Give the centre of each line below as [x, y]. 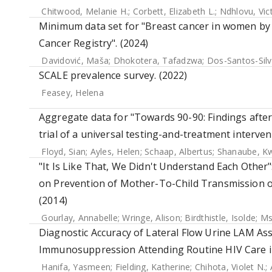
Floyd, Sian [63, 151]
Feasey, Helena [73, 93]
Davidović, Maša [75, 60]
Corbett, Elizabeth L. [174, 11]
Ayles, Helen [115, 151]
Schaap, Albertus [178, 151]
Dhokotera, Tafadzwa [158, 60]
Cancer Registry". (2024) [94, 43]
